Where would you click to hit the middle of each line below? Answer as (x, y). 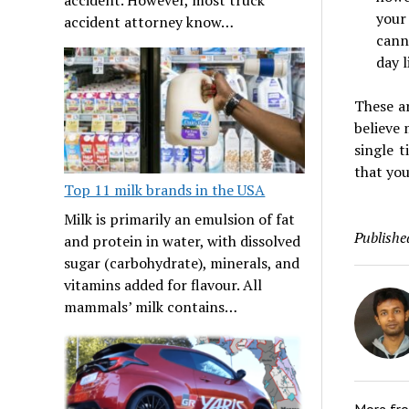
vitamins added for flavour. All (163, 284)
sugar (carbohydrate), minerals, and (182, 262)
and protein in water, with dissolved (183, 241)
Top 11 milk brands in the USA (165, 189)
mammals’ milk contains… (151, 306)
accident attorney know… (149, 21)
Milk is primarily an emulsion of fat (180, 219)
